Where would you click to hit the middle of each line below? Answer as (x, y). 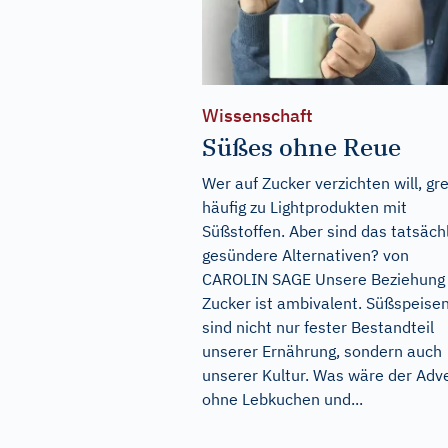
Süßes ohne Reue (301, 147)
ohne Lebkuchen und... (282, 399)
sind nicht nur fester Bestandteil (318, 327)
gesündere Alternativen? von (305, 255)
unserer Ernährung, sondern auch (322, 351)
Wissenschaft (257, 116)
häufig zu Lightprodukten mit (304, 207)
